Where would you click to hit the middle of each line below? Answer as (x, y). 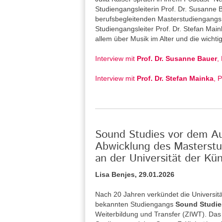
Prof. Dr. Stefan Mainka (175, 78)
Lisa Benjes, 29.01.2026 (135, 174)
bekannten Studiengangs (135, 204)
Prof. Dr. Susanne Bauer (177, 58)
